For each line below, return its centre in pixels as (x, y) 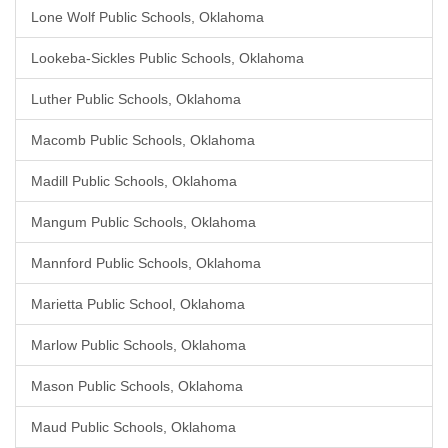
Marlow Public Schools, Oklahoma (138, 345)
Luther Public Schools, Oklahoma (136, 99)
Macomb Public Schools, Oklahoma (143, 140)
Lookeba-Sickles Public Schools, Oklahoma (167, 58)
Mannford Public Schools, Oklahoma (146, 263)
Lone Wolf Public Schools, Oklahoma (147, 17)
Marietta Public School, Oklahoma (138, 304)
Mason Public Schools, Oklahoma (137, 386)
